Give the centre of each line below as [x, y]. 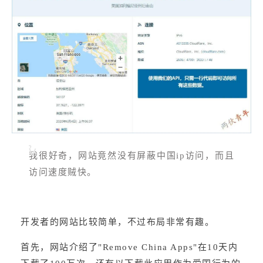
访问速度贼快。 [63, 172]
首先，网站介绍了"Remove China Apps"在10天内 [129, 247]
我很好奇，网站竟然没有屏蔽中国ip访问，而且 [131, 155]
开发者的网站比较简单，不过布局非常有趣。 [117, 222]
